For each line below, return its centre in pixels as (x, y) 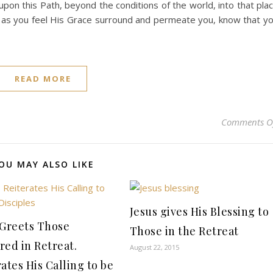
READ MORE (43, 79)
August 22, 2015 (154, 247)
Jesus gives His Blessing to (199, 211)
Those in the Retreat (184, 231)
